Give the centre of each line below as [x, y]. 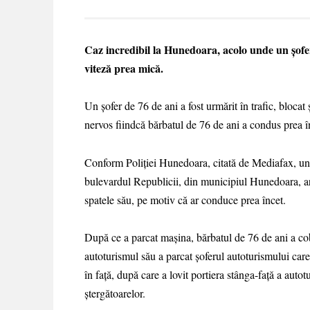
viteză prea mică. [124, 69]
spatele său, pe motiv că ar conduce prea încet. [185, 199]
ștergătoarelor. [115, 293]
